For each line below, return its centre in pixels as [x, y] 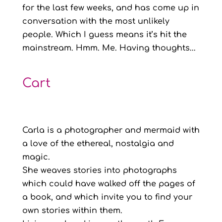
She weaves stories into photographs [99, 170]
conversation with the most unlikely [96, 21]
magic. [36, 157]
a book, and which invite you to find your [107, 197]
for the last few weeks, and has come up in [111, 8]
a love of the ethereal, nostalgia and [98, 144]
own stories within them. [72, 211]
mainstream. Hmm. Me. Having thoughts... [109, 48]
